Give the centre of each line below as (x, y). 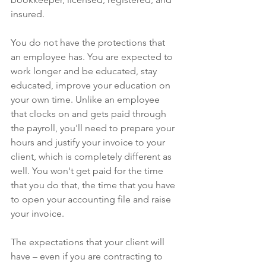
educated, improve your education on (92, 85)
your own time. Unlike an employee (86, 99)
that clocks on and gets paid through (90, 113)
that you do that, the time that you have (94, 185)
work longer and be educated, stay (85, 71)
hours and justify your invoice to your (89, 142)
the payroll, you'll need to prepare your (94, 128)
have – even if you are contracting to (88, 256)
